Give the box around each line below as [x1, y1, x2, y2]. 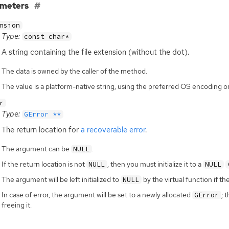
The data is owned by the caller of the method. [1, 66, 147, 76]
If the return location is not [1, 159, 86, 169]
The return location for [1, 124, 81, 135]
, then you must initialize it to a [107, 159, 203, 169]
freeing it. [1, 200, 32, 210]
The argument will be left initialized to [1, 174, 121, 184]
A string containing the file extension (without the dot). [1, 47, 189, 57]
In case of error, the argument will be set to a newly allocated [1, 190, 192, 199]
